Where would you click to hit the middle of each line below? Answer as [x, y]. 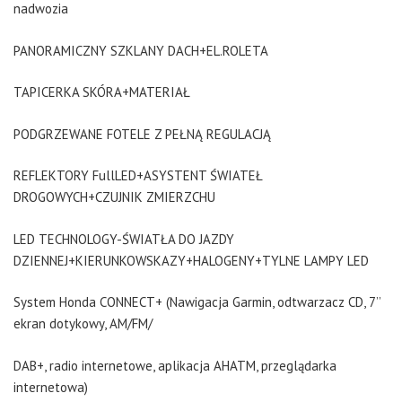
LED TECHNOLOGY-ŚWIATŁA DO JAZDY [124, 239]
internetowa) [51, 387]
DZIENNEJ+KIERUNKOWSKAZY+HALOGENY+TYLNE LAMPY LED [191, 260]
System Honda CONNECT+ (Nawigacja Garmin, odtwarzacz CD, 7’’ [197, 302]
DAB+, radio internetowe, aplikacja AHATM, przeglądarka [175, 365]
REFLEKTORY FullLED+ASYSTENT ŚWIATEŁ [138, 175]
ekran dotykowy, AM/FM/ [83, 323]
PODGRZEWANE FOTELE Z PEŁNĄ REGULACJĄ [142, 134]
